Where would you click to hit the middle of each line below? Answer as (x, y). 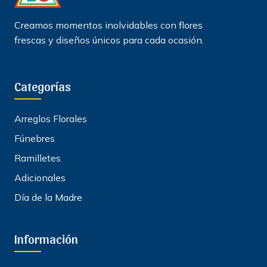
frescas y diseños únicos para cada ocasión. (109, 40)
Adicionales (40, 178)
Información (46, 239)
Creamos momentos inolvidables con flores (108, 25)
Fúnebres (35, 139)
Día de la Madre (48, 198)
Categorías (43, 86)
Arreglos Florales (51, 119)
